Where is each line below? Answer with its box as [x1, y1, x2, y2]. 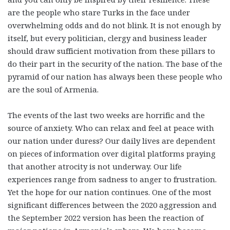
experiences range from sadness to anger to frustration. [8, 174, 217, 184]
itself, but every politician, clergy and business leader [8, 32, 207, 43]
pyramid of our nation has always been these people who [8, 71, 222, 82]
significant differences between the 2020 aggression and [8, 199, 217, 210]
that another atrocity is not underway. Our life [8, 161, 182, 171]
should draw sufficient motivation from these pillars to [8, 45, 215, 56]
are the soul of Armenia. [8, 84, 99, 94]
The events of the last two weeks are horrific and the [8, 109, 205, 120]
